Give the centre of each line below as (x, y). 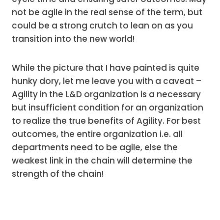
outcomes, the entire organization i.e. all (97, 134)
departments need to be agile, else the (95, 147)
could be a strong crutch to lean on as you (102, 26)
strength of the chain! (58, 174)
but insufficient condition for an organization (108, 108)
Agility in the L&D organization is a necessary (106, 94)
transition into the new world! (73, 39)
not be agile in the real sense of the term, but (107, 12)
